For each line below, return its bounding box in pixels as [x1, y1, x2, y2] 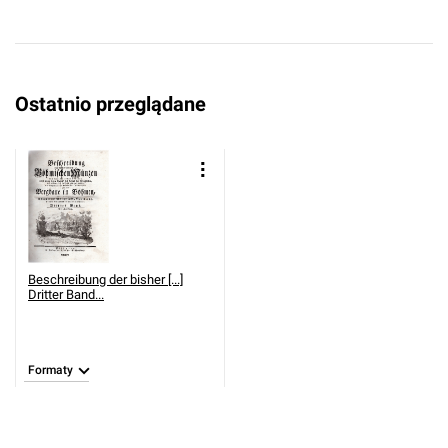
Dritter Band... [28, 287, 104, 302]
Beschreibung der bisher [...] [28, 272, 183, 287]
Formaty [28, 363, 73, 377]
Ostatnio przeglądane [15, 92, 206, 116]
